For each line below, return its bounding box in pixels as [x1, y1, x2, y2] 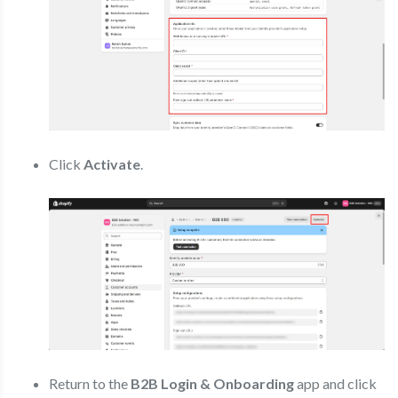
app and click [294, 375, 377, 393]
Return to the [49, 375, 131, 393]
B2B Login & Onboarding [131, 375, 294, 393]
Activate [84, 155, 140, 173]
